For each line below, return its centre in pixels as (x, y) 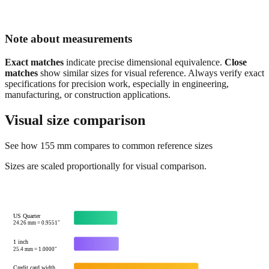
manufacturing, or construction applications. (88, 95)
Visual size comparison (75, 120)
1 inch (21, 241)
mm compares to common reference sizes (134, 145)
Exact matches (34, 62)
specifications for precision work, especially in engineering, (117, 84)
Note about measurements (68, 39)
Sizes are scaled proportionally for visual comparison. (106, 166)
